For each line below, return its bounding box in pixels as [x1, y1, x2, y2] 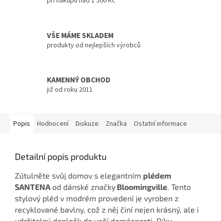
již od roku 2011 [47, 85, 93, 95]
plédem [143, 170, 171, 180]
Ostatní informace [134, 118, 187, 129]
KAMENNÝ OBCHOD [47, 74, 110, 86]
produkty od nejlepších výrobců [47, 40, 141, 50]
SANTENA [15, 182, 50, 191]
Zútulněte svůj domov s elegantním [15, 170, 143, 180]
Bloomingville [115, 182, 167, 191]
